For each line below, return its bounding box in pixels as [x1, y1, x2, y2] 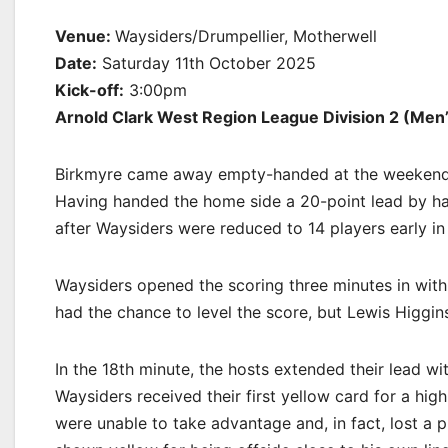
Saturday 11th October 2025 [97, 53, 316, 73]
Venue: [55, 26, 115, 46]
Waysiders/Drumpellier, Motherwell [115, 26, 377, 46]
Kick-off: [55, 80, 124, 100]
